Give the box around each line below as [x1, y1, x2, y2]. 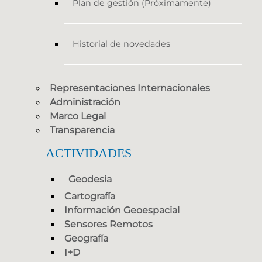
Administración [50, 96, 120, 108]
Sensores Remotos [64, 219, 153, 230]
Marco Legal [50, 111, 106, 122]
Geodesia [68, 174, 112, 185]
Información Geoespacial [64, 205, 180, 216]
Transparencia [50, 125, 115, 136]
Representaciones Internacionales [50, 82, 210, 94]
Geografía [64, 233, 108, 244]
